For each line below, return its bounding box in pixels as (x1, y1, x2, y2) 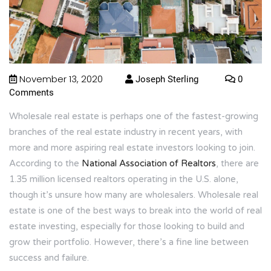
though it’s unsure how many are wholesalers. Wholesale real (9, 189, 258, 201)
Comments (9, 87, 54, 99)
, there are (216, 158, 259, 169)
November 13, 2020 (17, 73, 105, 86)
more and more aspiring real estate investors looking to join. (9, 142, 255, 154)
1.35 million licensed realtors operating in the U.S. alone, (9, 174, 238, 185)
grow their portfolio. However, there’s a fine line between (9, 237, 249, 248)
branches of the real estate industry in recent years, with (9, 126, 243, 138)
